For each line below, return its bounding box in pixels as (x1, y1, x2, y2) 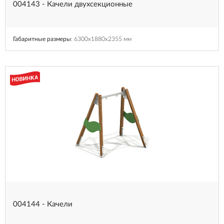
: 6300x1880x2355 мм (71, 35, 131, 42)
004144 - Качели (13, 200, 72, 208)
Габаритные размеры (13, 35, 71, 42)
